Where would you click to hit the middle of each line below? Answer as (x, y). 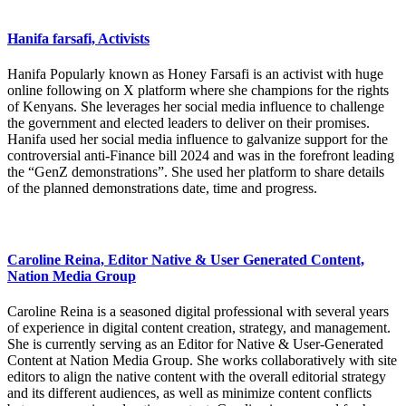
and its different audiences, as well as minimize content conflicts (189, 393)
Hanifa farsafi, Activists (78, 38)
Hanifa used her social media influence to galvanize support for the (198, 140)
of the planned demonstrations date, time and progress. (162, 188)
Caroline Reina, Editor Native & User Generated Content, (186, 259)
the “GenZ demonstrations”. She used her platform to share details (196, 172)
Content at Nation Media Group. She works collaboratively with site (202, 361)
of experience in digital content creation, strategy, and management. (199, 328)
